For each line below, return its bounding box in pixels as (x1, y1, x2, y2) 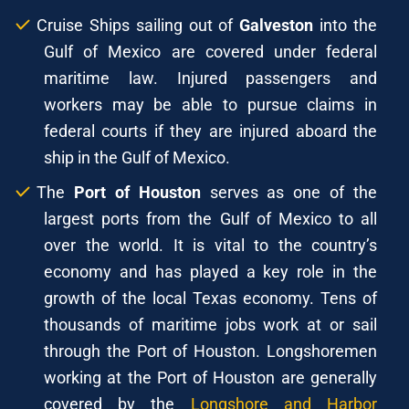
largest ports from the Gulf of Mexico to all (44, 208, 377, 228)
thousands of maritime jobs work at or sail (44, 314, 377, 334)
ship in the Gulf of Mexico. (44, 147, 230, 167)
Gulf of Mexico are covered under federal (44, 41, 377, 61)
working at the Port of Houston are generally (44, 367, 377, 387)
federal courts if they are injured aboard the (44, 121, 377, 141)
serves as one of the (200, 182, 377, 202)
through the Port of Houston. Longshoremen (44, 341, 377, 361)
